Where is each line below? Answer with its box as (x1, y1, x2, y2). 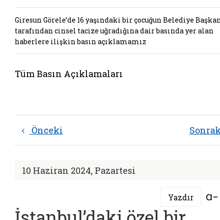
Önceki (29, 124, 63, 136)
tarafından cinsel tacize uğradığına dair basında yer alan (15, 26, 214, 35)
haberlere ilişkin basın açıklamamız (15, 36, 146, 46)
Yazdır (168, 192, 193, 202)
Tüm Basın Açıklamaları (15, 68, 123, 80)
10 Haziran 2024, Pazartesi (22, 165, 136, 176)
